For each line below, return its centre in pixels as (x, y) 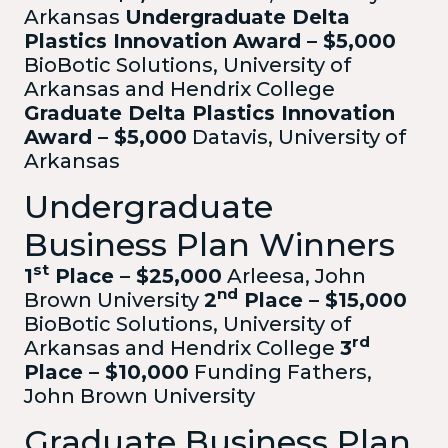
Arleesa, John (294, 275)
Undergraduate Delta (237, 16)
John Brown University (139, 395)
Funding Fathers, (280, 371)
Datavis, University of (296, 136)
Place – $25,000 (135, 275)
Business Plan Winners (209, 244)
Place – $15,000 (322, 299)
